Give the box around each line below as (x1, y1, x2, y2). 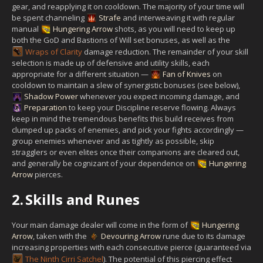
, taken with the (33, 230, 89, 241)
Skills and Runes (25, 189, 140, 209)
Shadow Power (24, 90, 78, 102)
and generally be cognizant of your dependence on (12, 157, 197, 168)
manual (12, 23, 41, 34)
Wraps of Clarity (25, 46, 82, 57)
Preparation (24, 102, 67, 113)
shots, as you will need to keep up (113, 23, 235, 34)
